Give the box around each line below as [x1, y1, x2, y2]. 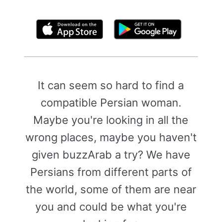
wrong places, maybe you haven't [25, 131, 197, 144]
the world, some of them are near [25, 183, 196, 196]
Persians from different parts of [30, 166, 192, 178]
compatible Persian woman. [40, 96, 181, 109]
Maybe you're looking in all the [33, 113, 189, 126]
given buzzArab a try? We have [31, 148, 190, 161]
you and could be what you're [35, 200, 187, 213]
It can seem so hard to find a [38, 79, 184, 92]
